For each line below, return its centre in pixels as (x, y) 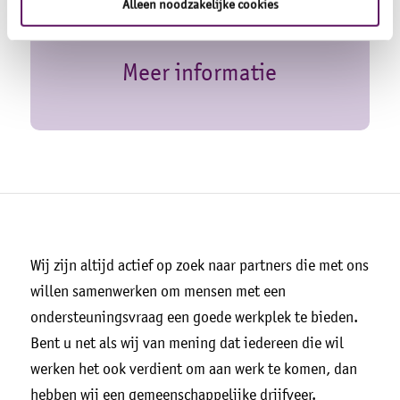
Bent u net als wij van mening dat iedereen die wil (187, 342)
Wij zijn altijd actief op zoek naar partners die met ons (199, 265)
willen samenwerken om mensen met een (158, 291)
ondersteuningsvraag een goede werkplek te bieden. (194, 317)
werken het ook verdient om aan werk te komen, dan (193, 368)
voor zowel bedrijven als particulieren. (178, 13)
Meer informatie (200, 72)
